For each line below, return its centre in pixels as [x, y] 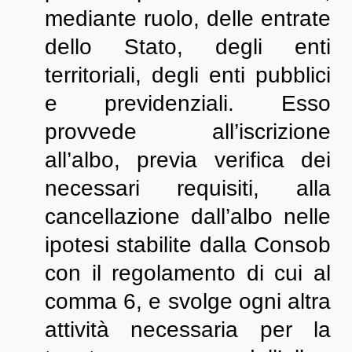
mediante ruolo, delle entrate [188, 18]
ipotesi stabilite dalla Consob [188, 245]
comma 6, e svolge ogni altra [188, 301]
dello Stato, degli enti [188, 47]
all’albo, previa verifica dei [188, 160]
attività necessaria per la [188, 330]
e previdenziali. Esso [188, 103]
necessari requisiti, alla [188, 188]
